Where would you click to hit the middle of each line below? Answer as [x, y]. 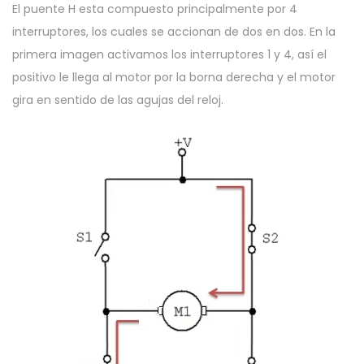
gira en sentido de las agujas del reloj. [118, 100]
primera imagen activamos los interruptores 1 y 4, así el [169, 55]
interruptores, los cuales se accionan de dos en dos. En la [174, 32]
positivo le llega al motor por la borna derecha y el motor [174, 78]
